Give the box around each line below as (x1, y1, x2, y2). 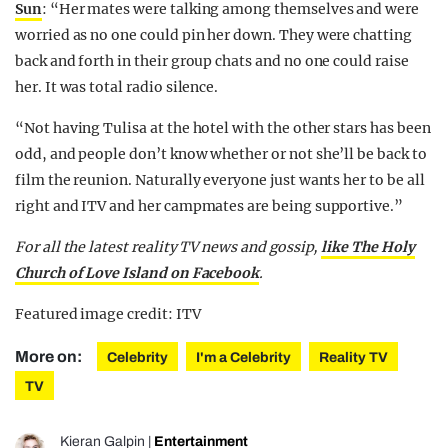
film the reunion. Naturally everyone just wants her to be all (15, 171, 425, 190)
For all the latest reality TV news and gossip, (15, 238, 322, 257)
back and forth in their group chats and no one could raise (15, 52, 409, 71)
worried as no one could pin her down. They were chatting (15, 26, 412, 45)
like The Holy (321, 238, 415, 257)
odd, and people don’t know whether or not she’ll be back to (15, 145, 427, 164)
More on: (15, 348, 85, 366)
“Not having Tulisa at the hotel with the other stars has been (15, 119, 431, 138)
